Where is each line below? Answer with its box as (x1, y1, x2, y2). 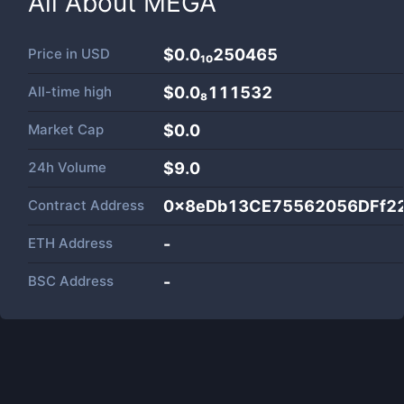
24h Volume (28, 159, 106, 176)
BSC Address (28, 272, 114, 289)
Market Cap (28, 121, 104, 138)
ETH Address (28, 234, 113, 252)
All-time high (28, 83, 112, 100)
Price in (28, 45, 81, 62)
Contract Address (28, 197, 144, 214)
